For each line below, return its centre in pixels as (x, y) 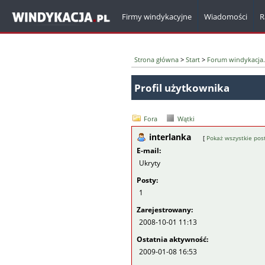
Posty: (148, 180)
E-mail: (149, 151)
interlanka (171, 137)
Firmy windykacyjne (157, 17)
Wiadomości (226, 17)
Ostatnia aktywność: (173, 239)
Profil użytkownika (182, 88)
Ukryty (150, 163)
